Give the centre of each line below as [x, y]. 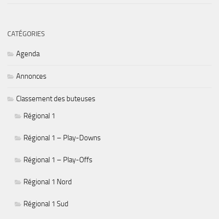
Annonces [31, 76]
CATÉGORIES [26, 34]
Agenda [28, 54]
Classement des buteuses [56, 99]
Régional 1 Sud [46, 204]
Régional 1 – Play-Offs [58, 160]
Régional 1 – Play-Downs [62, 138]
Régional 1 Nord [48, 182]
